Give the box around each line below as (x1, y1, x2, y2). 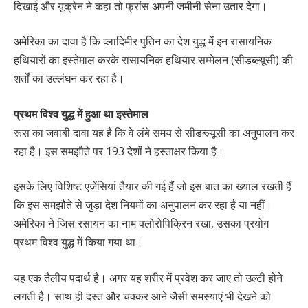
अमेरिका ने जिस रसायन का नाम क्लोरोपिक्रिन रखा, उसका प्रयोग (14, 216, 269, 232)
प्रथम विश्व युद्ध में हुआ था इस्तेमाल (14, 106, 148, 122)
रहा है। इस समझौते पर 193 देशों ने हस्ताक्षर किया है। (14, 143, 224, 159)
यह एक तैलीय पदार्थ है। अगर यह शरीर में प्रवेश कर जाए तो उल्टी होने (14, 270, 283, 286)
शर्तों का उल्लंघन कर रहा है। (14, 71, 124, 87)
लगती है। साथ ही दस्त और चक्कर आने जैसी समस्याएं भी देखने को (14, 289, 271, 305)
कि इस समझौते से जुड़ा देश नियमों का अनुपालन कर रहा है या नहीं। (14, 197, 272, 213)
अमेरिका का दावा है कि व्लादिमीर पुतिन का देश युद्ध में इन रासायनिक (14, 34, 272, 49)
